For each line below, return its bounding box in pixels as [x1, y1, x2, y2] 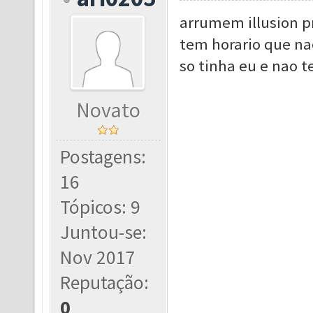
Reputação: [60, 270, 150, 295]
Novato [76, 97, 141, 123]
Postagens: [60, 145, 147, 169]
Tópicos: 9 [60, 195, 141, 219]
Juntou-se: [60, 220, 147, 245]
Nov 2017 [60, 245, 136, 270]
